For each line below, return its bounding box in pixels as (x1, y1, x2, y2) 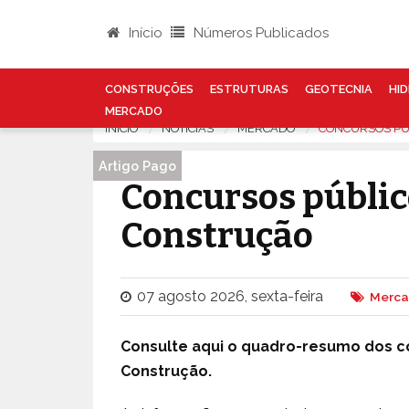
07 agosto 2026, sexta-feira (137, 288, 323, 305)
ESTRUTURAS (209, 82, 288, 96)
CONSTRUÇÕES (104, 82, 194, 96)
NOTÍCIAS (162, 121, 214, 135)
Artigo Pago (99, 158, 176, 173)
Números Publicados (190, 25, 329, 41)
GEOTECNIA (304, 82, 372, 96)
